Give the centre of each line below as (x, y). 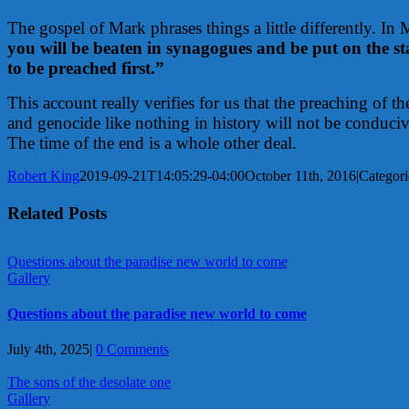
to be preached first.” (86, 68)
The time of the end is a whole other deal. (154, 142)
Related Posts (57, 213)
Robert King (43, 175)
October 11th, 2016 (300, 175)
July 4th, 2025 (48, 350)
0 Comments (132, 350)
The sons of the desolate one (89, 383)
